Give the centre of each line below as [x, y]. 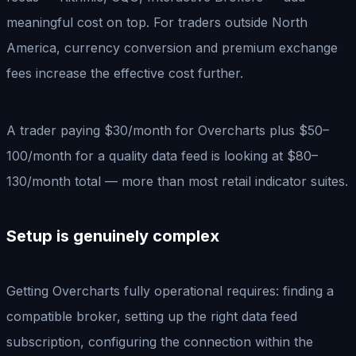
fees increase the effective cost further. [125, 73]
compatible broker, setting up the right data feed [152, 316]
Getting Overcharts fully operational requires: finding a [170, 290]
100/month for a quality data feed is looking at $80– [162, 155]
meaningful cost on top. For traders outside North [157, 22]
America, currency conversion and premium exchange [172, 47]
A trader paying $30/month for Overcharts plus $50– [168, 130]
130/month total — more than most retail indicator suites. [177, 181]
